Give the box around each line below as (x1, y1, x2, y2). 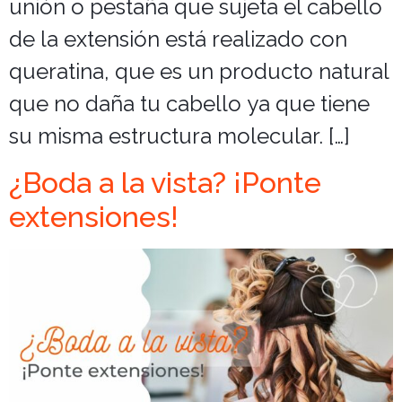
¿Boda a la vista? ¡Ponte (9, 165, 321, 199)
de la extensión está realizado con (9, 26, 347, 53)
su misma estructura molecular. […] (9, 123, 350, 150)
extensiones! (9, 199, 179, 233)
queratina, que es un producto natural (9, 58, 389, 85)
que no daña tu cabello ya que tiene (9, 91, 370, 118)
